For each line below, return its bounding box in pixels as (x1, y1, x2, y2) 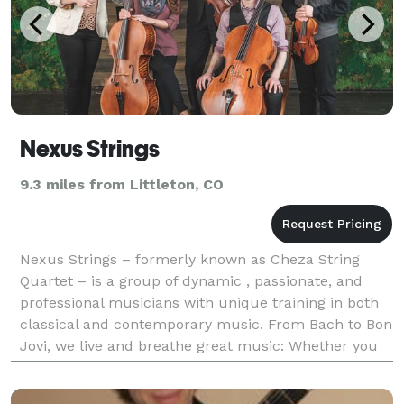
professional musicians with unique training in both (20, 293, 379, 311)
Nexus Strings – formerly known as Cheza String (20, 250, 360, 268)
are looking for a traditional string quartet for (20, 358, 334, 376)
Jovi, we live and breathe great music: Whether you (20, 336, 378, 354)
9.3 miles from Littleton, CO (20, 175, 224, 193)
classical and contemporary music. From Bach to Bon (20, 315, 392, 333)
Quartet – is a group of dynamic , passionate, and (20, 271, 363, 289)
